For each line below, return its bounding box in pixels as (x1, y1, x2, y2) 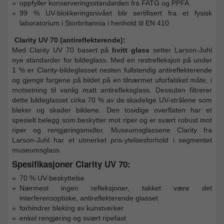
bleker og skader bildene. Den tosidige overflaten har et (12, 105, 212, 114)
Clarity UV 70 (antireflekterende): (14, 35, 125, 44)
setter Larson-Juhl (149, 45, 212, 54)
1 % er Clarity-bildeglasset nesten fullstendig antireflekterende (12, 65, 212, 74)
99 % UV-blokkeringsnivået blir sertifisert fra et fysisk (19, 8, 212, 17)
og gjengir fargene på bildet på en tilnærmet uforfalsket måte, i (12, 75, 212, 84)
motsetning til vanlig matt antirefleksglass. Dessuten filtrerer (12, 85, 212, 94)
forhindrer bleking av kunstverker (19, 203, 123, 212)
